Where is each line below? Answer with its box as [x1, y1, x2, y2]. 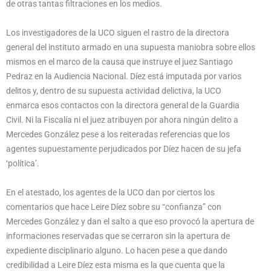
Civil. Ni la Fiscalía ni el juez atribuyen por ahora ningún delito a [6, 114, 238, 125]
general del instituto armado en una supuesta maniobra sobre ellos [6, 42, 255, 52]
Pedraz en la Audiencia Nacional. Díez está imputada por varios [6, 71, 241, 81]
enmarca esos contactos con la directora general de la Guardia [6, 100, 240, 110]
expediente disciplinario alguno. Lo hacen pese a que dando [6, 245, 227, 255]
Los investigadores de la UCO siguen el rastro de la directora [6, 27, 229, 38]
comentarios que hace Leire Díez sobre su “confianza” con [6, 201, 221, 212]
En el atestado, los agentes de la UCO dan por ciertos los [6, 187, 215, 197]
